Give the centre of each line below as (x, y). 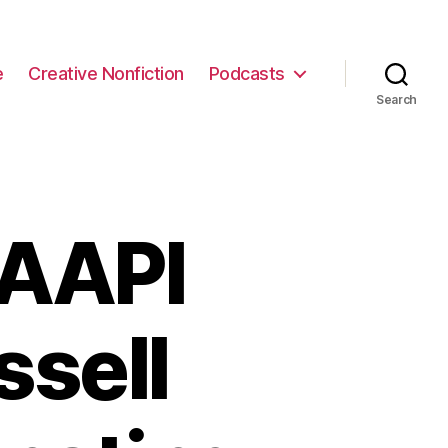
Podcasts (246, 73)
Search (396, 99)
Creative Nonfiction (106, 73)
